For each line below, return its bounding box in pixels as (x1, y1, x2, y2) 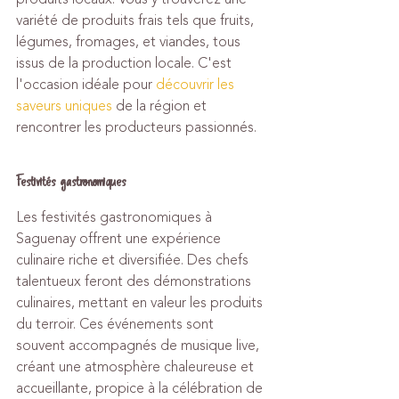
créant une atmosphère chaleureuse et (16, 356, 257, 378)
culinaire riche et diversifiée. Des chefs (16, 249, 252, 271)
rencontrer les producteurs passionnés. (16, 117, 256, 138)
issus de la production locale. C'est (16, 53, 235, 74)
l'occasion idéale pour (16, 74, 156, 95)
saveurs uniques (16, 95, 112, 117)
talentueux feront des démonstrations (16, 271, 255, 292)
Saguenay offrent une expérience (16, 228, 224, 249)
